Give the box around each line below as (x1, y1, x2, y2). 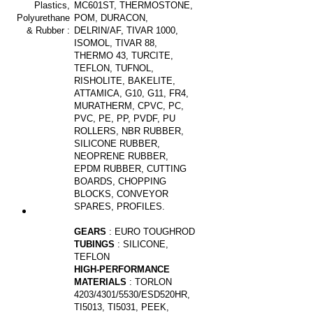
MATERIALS (74, 276, 129, 287)
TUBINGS (74, 238, 117, 249)
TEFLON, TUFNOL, (74, 62, 154, 73)
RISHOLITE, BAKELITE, (74, 75, 175, 86)
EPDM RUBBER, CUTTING (74, 163, 187, 174)
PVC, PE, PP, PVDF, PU (74, 112, 175, 124)
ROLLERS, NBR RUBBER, (74, 125, 184, 136)
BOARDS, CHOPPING (74, 175, 166, 187)
